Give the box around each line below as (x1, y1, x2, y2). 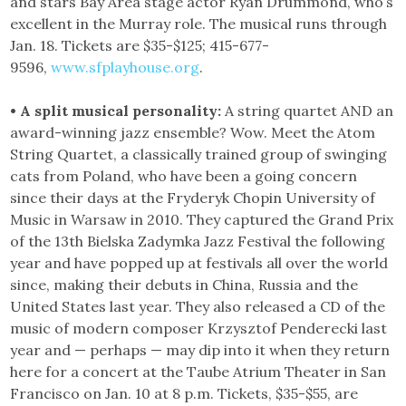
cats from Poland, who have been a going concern (10, 167, 358, 185)
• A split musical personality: (10, 101, 222, 120)
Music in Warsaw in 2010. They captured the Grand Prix (10, 210, 394, 228)
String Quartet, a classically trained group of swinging (10, 145, 388, 163)
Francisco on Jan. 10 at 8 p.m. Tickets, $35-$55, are (10, 384, 359, 402)
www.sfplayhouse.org (51, 58, 200, 76)
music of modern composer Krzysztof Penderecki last (10, 319, 388, 337)
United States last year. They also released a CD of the (10, 297, 386, 315)
